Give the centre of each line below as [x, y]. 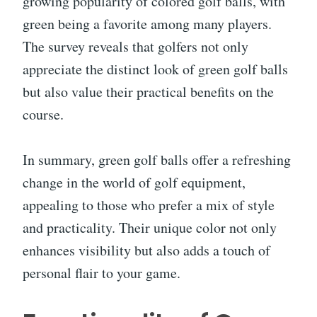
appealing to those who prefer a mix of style [149, 205]
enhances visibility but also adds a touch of [146, 250]
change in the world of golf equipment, [134, 182]
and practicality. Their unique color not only [150, 227]
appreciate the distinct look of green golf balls [155, 69]
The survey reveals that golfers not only [136, 46]
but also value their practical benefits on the [148, 92]
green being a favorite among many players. [147, 24]
